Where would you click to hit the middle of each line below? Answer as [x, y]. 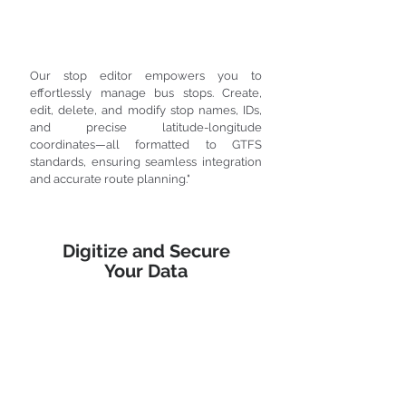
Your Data [146, 271]
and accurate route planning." [110, 179]
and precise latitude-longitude [146, 127]
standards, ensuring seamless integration [146, 162]
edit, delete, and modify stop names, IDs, [146, 110]
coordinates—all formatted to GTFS [146, 145]
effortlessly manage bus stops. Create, [146, 93]
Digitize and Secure [146, 251]
